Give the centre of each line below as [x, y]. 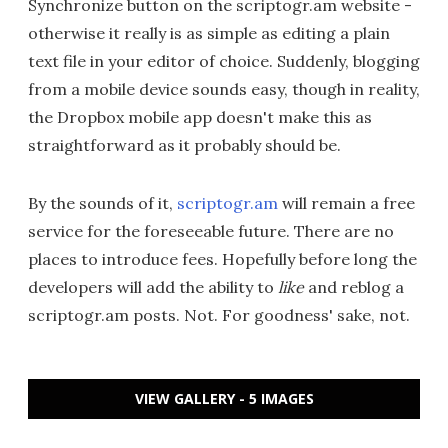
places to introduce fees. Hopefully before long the [222, 259]
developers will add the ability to [153, 287]
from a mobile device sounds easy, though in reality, [224, 89]
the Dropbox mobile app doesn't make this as [200, 117]
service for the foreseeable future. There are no [211, 231]
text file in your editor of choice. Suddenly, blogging [224, 61]
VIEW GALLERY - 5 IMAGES [224, 398]
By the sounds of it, [102, 203]
